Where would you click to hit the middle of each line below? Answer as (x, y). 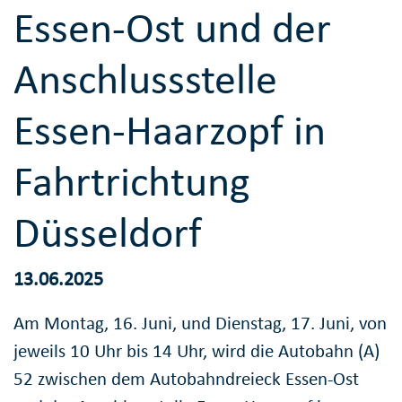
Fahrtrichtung (132, 181)
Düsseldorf (108, 232)
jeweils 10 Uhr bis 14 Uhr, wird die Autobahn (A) (197, 350)
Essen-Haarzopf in (170, 130)
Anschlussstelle (145, 79)
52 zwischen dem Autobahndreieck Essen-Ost (186, 378)
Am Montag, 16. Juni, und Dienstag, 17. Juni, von (200, 323)
